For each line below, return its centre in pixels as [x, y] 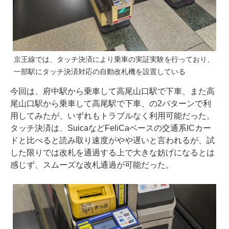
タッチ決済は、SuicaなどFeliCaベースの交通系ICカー [111, 128]
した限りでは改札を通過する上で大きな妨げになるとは [112, 153]
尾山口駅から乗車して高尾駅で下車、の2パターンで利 [111, 104]
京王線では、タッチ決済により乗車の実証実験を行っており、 [114, 60]
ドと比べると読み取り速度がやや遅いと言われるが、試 [112, 141]
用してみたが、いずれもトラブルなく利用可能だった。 [112, 116]
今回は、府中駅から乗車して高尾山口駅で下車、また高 [112, 91]
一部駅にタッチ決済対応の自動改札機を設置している [100, 72]
